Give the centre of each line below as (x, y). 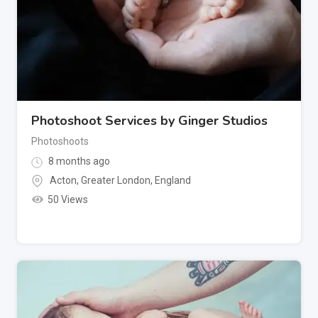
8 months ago (78, 161)
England (173, 180)
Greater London (116, 180)
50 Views (67, 199)
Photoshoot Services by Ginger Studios (149, 121)
